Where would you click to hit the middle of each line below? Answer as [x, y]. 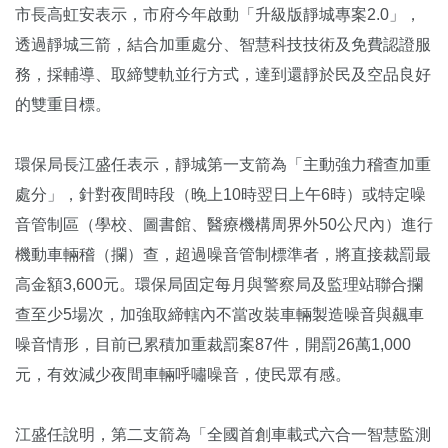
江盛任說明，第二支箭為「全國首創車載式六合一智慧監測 [223, 435]
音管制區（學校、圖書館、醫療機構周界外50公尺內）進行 [224, 225]
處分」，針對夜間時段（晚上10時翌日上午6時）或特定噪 [220, 195]
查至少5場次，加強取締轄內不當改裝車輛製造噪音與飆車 [219, 315]
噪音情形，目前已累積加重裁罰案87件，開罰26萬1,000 [213, 345]
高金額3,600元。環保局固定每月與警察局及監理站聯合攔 [219, 285]
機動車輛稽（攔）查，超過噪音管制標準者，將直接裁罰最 [223, 255]
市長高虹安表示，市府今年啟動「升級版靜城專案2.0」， [218, 15]
